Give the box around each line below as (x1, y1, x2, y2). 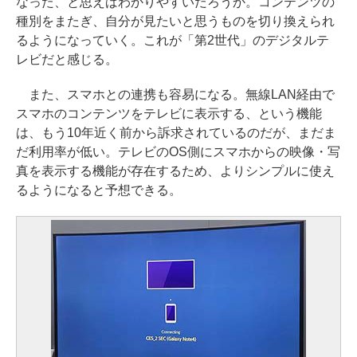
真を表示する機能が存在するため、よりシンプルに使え (16, 163, 335, 178)
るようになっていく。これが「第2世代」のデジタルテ (16, 33, 329, 47)
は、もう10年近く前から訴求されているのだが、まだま (16, 125, 336, 139)
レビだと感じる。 (16, 52, 118, 66)
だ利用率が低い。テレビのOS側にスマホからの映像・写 (16, 144, 340, 159)
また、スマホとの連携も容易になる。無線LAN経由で (16, 87, 335, 101)
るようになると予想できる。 (16, 182, 182, 197)
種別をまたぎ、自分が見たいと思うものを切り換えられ (16, 14, 335, 28)
